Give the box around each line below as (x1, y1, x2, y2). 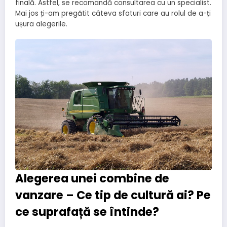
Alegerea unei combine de (15, 170, 169, 187)
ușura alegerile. (15, 19, 67, 29)
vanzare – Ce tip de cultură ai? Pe (15, 187, 211, 204)
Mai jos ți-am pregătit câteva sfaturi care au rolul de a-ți (15, 8, 211, 18)
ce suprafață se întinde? (15, 204, 159, 220)
